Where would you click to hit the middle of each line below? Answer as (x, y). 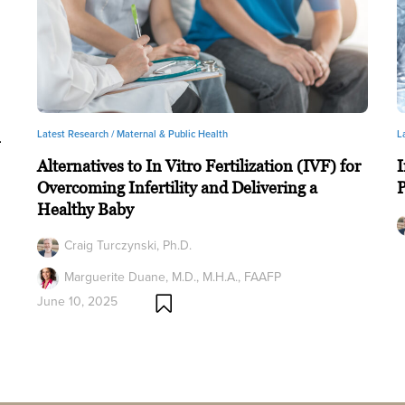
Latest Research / (76, 134)
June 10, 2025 (77, 302)
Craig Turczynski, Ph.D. (127, 245)
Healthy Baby (85, 209)
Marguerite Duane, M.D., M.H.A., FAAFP (172, 278)
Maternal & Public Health (172, 134)
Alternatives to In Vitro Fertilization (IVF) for (198, 166)
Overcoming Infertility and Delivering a (177, 188)
